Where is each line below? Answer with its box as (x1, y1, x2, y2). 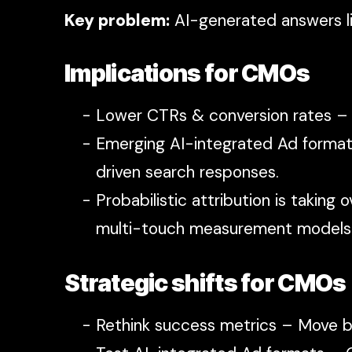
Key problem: (64, 9, 170, 31)
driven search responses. (96, 160, 279, 183)
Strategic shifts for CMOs (64, 268, 346, 297)
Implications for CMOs (64, 58, 310, 87)
